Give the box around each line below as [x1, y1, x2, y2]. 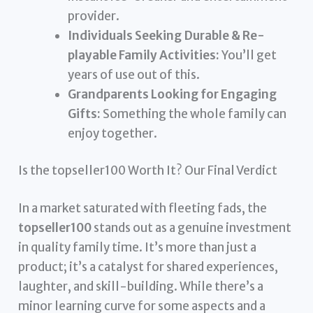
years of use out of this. [68, 66, 201, 82]
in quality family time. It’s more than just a [18, 239, 257, 255]
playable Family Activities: [68, 47, 220, 63]
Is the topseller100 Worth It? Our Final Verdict [18, 163, 278, 179]
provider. [68, 8, 120, 24]
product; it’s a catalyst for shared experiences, [18, 259, 279, 275]
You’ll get [219, 47, 277, 63]
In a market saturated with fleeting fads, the [18, 200, 268, 216]
